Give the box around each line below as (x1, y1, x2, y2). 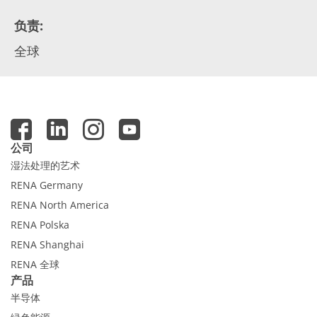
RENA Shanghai (11, 237, 84, 251)
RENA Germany (11, 178, 83, 192)
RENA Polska (11, 217, 69, 231)
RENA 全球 (11, 257, 59, 271)
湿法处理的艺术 (11, 158, 80, 172)
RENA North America (11, 197, 109, 212)
